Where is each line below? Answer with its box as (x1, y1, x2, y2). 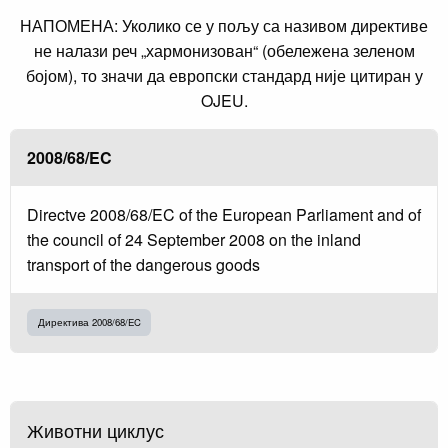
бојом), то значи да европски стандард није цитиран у (25, 64, 423, 88)
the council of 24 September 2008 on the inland (27, 228, 361, 252)
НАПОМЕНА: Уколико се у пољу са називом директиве (20, 14, 428, 38)
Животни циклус (27, 417, 164, 444)
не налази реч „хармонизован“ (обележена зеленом (33, 39, 415, 63)
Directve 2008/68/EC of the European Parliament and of (27, 203, 421, 227)
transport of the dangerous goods (27, 253, 260, 277)
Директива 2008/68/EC (37, 315, 141, 330)
